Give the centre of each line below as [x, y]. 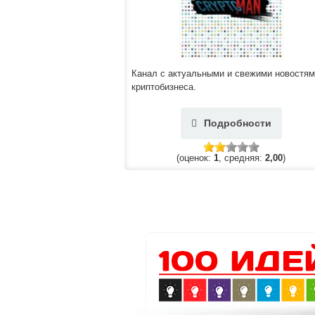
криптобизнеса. [164, 86]
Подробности [237, 123]
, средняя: [242, 158]
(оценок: [195, 158]
